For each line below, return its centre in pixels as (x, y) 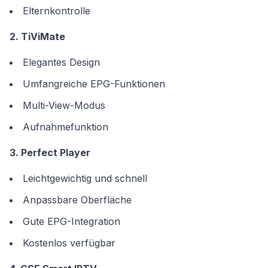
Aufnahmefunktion (66, 127)
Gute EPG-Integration (71, 221)
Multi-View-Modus (64, 105)
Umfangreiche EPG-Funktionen (94, 84)
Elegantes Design (61, 62)
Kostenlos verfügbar (69, 243)
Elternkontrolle (57, 11)
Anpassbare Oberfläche (77, 200)
